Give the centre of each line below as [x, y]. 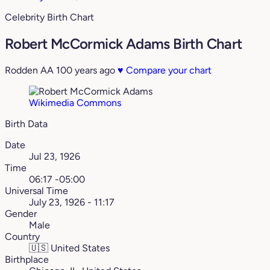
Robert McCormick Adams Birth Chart [124, 44]
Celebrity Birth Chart [49, 17]
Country [22, 237]
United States [79, 248]
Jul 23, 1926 [55, 157]
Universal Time [36, 191]
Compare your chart [168, 71]
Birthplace [27, 260]
